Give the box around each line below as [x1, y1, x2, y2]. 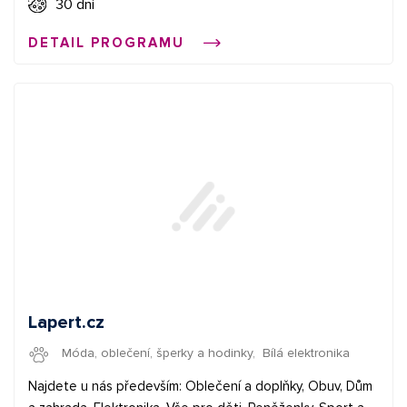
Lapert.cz [28, 311, 104, 333]
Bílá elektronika [262, 345, 350, 362]
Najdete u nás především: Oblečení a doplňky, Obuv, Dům [28, 377, 372, 394]
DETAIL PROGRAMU [28, 35, 190, 52]
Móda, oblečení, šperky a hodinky [61, 345, 253, 362]
